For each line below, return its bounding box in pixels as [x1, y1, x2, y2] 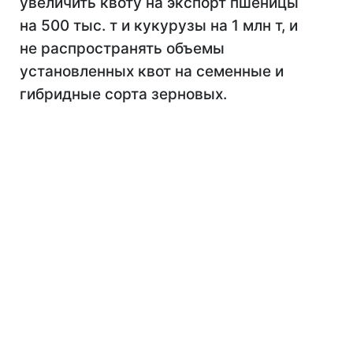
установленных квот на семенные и [20, 62, 284, 80]
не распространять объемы [20, 39, 225, 58]
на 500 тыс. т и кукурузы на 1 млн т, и [20, 17, 298, 35]
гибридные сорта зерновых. [20, 85, 227, 103]
